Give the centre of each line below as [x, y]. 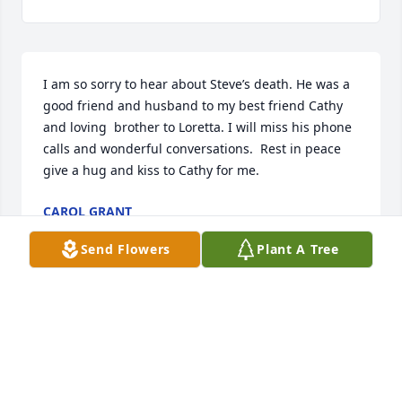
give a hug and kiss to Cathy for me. [151, 170]
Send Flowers [126, 249]
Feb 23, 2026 [81, 336]
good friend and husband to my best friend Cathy [193, 106]
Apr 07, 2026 [81, 230]
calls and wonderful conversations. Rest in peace [192, 149]
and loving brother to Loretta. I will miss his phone [197, 127]
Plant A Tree [298, 249]
